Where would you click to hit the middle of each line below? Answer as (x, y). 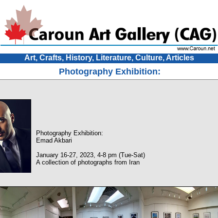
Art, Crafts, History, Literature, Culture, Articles (109, 58)
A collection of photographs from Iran (88, 162)
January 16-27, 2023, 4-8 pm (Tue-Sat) (91, 155)
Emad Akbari (54, 140)
